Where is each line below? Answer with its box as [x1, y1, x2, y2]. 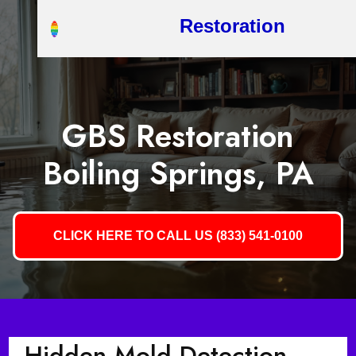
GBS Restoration [62, 114, 294, 159]
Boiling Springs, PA [42, 151, 314, 196]
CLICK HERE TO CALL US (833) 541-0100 [53, 229, 303, 242]
